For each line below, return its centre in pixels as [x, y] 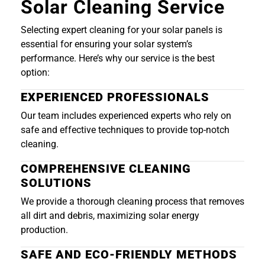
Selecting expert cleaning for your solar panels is [122, 30]
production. [44, 230]
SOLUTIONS [56, 183]
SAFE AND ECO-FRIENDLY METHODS [129, 255]
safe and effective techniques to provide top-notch [125, 130]
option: [35, 73]
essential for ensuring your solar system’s [106, 44]
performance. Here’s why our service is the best [118, 59]
